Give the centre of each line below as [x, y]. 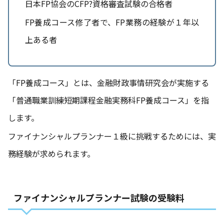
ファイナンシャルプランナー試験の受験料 [99, 198]
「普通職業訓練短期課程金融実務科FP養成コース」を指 [108, 100]
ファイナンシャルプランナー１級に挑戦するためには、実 [112, 136]
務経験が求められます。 [51, 154]
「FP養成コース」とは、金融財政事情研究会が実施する [108, 83]
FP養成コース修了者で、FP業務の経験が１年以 [112, 22]
